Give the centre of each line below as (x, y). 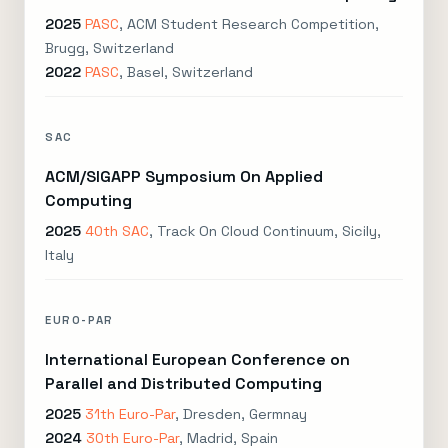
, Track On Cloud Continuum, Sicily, (265, 231)
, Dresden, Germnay (241, 414)
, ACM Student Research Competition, (249, 24)
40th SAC (117, 231)
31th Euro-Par (130, 414)
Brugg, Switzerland (109, 48)
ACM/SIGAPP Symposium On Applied (184, 176)
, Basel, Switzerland (186, 72)
